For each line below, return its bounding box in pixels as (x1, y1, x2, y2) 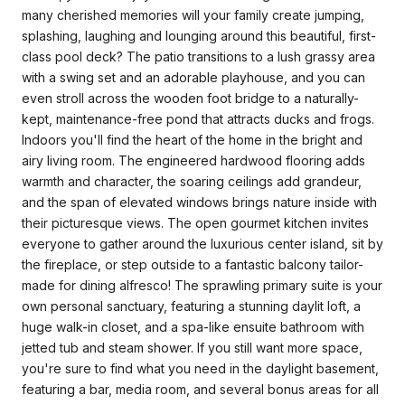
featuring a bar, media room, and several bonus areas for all (22, 381, 379, 398)
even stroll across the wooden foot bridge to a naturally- (22, 90, 359, 107)
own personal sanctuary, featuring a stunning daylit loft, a (22, 298, 361, 315)
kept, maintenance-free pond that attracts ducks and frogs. (22, 111, 374, 127)
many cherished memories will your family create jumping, (22, 7, 364, 24)
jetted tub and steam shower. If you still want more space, (22, 340, 363, 356)
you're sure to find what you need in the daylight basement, (22, 361, 379, 377)
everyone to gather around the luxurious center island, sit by (22, 236, 383, 252)
